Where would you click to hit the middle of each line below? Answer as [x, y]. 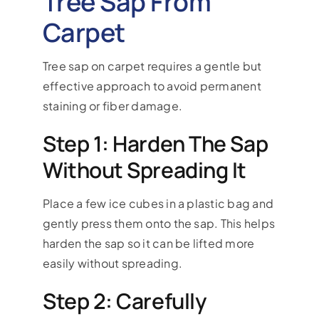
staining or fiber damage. [112, 105]
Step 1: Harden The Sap [155, 143]
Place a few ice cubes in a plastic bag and [158, 203]
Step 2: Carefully [124, 300]
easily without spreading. [112, 263]
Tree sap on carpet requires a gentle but [152, 66]
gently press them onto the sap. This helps [159, 223]
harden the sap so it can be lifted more [148, 243]
